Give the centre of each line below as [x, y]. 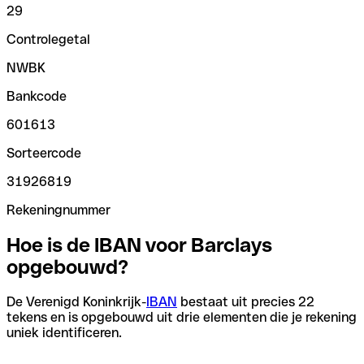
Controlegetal [48, 39]
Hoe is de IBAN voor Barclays [139, 245]
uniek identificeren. [64, 332]
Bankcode [37, 96]
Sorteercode [44, 153]
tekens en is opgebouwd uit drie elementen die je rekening [182, 317]
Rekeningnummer [58, 210]
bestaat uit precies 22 [246, 301]
